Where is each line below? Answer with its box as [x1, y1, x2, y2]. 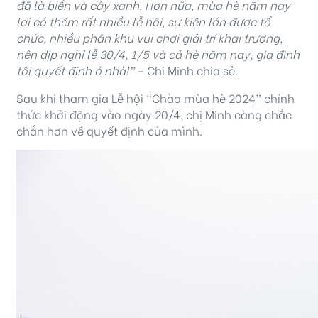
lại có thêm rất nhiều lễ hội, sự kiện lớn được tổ [16, 13, 270, 30]
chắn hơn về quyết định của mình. [16, 122, 202, 139]
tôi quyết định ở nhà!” [16, 62, 134, 79]
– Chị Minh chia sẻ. [134, 62, 238, 79]
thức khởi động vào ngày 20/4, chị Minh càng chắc [16, 106, 292, 123]
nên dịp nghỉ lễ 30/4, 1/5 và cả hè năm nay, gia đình [16, 45, 300, 62]
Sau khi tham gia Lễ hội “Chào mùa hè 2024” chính [16, 89, 295, 106]
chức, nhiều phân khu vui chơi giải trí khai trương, [16, 29, 283, 46]
